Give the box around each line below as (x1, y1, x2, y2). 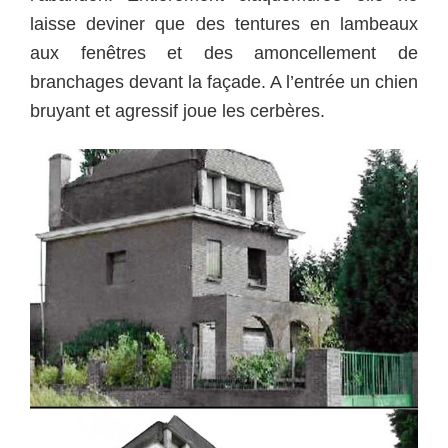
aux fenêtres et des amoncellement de (30, 43, 418, 64)
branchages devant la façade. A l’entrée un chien (30, 72, 418, 93)
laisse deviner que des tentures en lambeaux (30, 14, 418, 35)
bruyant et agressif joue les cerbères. (30, 101, 325, 122)
